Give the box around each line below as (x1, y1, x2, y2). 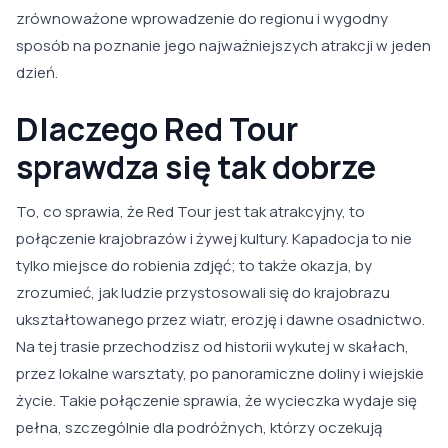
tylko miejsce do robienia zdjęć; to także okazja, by (16, 255, 372, 277)
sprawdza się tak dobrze (16, 145, 376, 190)
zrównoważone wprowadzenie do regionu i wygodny (16, 8, 388, 30)
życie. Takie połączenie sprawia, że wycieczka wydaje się (16, 390, 417, 412)
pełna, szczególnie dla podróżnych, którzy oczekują (16, 417, 382, 439)
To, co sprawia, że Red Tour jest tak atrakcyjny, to (16, 201, 365, 223)
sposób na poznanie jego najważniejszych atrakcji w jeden (16, 35, 431, 57)
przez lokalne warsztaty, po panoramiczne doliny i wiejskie (16, 363, 424, 385)
